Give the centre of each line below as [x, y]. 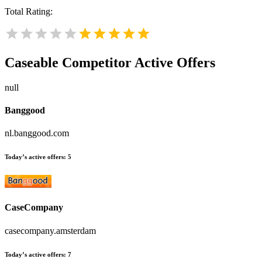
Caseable [32, 62]
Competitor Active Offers [137, 62]
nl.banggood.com [37, 133]
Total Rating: [29, 11]
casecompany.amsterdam [50, 230]
